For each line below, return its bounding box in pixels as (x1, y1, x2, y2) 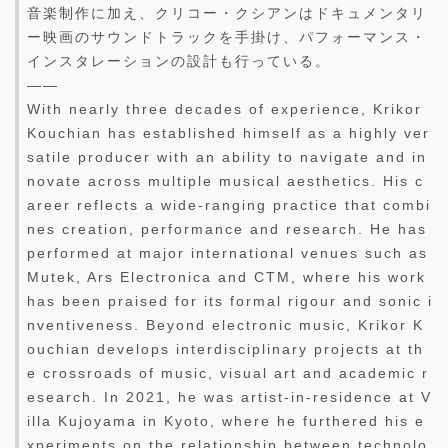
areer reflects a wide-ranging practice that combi (27, 197, 431, 214)
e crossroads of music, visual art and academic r (27, 365, 429, 382)
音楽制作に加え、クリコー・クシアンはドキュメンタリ (27, 5, 427, 22)
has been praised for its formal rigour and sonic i (27, 293, 433, 310)
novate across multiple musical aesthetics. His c (27, 173, 424, 190)
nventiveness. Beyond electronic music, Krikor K (27, 317, 424, 334)
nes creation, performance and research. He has (27, 221, 427, 238)
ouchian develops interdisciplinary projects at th (27, 341, 424, 358)
